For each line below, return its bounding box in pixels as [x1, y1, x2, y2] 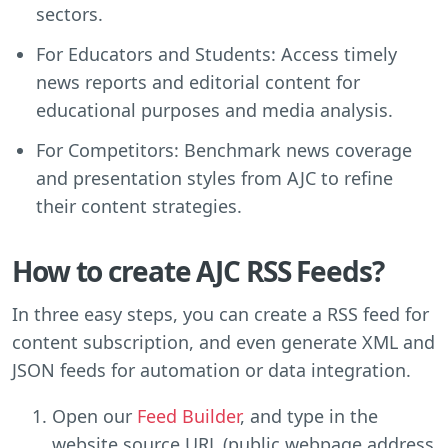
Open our [52, 403, 137, 428]
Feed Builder [137, 403, 240, 428]
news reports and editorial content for [36, 69, 360, 94]
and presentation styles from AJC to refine [36, 165, 393, 190]
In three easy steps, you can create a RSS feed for [12, 301, 429, 326]
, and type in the [240, 403, 378, 428]
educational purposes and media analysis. [36, 97, 393, 122]
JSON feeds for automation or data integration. [12, 357, 411, 382]
